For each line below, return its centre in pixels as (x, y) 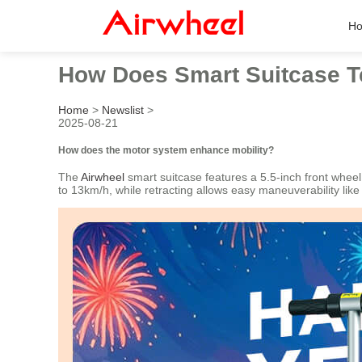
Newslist (123, 109)
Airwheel (103, 177)
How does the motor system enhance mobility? (166, 149)
